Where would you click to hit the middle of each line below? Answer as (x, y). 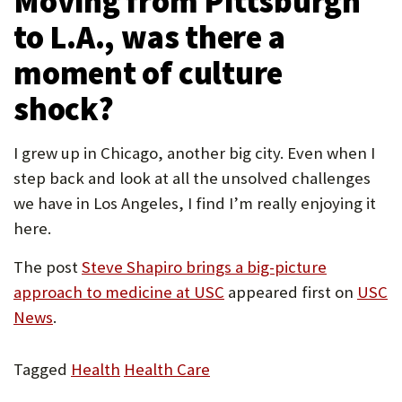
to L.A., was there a (149, 37)
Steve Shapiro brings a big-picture (204, 267)
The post (48, 267)
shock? (64, 109)
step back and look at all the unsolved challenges (192, 178)
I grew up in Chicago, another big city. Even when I (194, 153)
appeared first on (291, 292)
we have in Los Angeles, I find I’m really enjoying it (195, 203)
